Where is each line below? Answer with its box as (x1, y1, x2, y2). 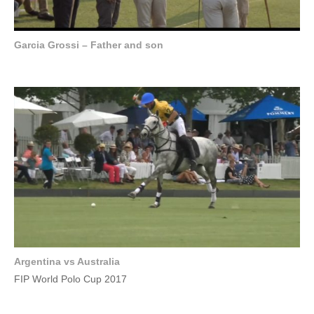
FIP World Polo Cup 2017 (14, 273, 127, 285)
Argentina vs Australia (14, 256, 120, 268)
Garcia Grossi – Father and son (14, 39, 163, 50)
